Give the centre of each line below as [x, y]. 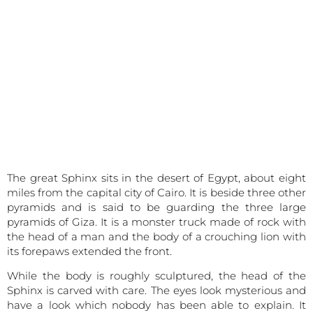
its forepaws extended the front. [89, 251]
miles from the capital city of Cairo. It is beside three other [156, 192]
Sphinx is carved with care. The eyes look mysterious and [156, 291]
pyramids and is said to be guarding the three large [156, 207]
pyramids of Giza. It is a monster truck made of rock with [156, 221]
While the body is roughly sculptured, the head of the [156, 276]
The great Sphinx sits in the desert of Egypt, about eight [156, 177]
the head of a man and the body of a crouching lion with [156, 236]
